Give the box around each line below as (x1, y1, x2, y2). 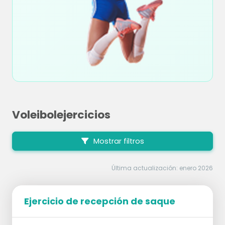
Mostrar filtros (91, 136, 144, 147)
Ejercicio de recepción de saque (24, 195, 175, 208)
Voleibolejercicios (12, 107, 110, 123)
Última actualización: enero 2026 (111, 164, 213, 173)
